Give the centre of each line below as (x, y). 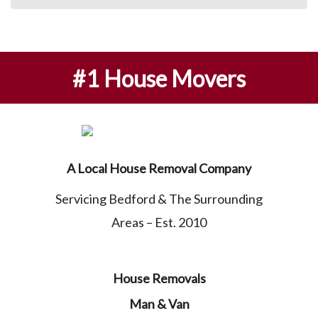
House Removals (159, 279)
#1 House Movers (159, 79)
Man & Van (159, 304)
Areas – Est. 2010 (159, 223)
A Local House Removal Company (159, 169)
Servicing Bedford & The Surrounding (159, 199)
